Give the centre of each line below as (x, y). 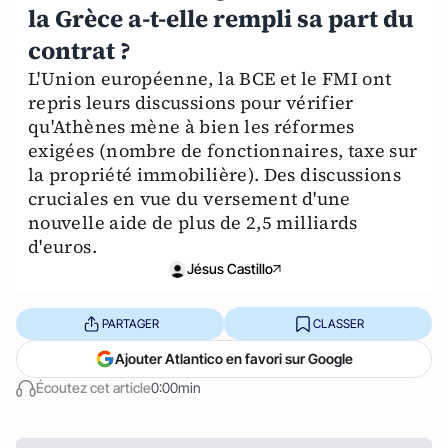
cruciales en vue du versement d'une (189, 198)
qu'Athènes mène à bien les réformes (191, 126)
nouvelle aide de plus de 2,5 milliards (193, 222)
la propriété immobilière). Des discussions (215, 174)
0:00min (176, 387)
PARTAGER (130, 323)
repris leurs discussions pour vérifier (191, 102)
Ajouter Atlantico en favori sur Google (234, 358)
